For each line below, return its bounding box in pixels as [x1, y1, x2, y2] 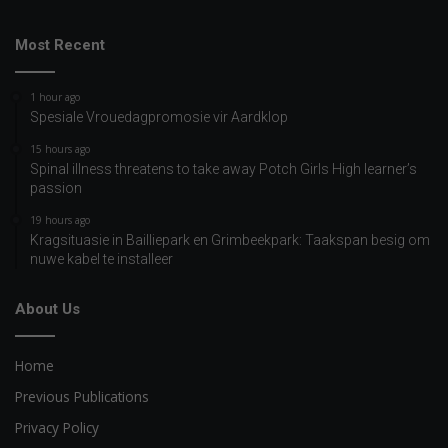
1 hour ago [30, 90, 80, 105]
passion [30, 180, 82, 197]
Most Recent [15, 36, 105, 55]
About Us [15, 300, 80, 319]
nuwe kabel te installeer [30, 251, 173, 268]
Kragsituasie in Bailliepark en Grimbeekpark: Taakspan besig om [30, 232, 430, 249]
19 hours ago [30, 213, 90, 228]
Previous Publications [15, 387, 149, 407]
